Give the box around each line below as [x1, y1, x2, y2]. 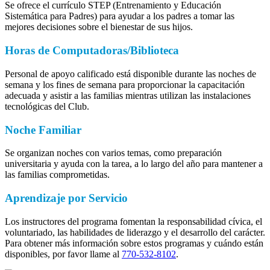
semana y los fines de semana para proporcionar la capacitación [5, 79, 245, 90]
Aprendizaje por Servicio [5, 192, 128, 205]
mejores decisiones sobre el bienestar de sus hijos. [5, 22, 193, 33]
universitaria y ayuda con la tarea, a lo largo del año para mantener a [5, 159, 263, 169]
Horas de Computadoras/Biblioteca [5, 44, 179, 57]
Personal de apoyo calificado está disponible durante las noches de [5, 68, 256, 79]
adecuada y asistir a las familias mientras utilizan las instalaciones [5, 90, 251, 101]
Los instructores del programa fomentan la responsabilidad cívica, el [5, 216, 262, 227]
